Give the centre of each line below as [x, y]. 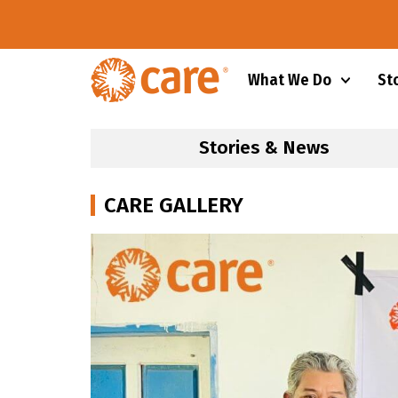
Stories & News [264, 148]
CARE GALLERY [174, 206]
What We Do [289, 80]
